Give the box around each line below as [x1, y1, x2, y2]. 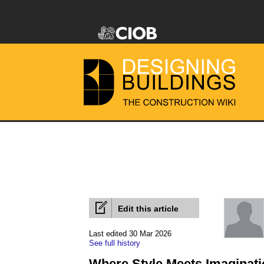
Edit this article [118, 204, 179, 213]
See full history [89, 239, 140, 247]
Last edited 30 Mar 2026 [89, 229, 171, 238]
